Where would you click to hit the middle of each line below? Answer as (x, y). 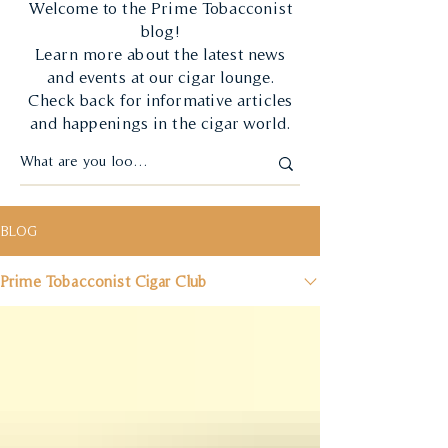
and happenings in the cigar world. (160, 123)
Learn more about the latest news (160, 54)
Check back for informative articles (160, 100)
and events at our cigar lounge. (160, 77)
